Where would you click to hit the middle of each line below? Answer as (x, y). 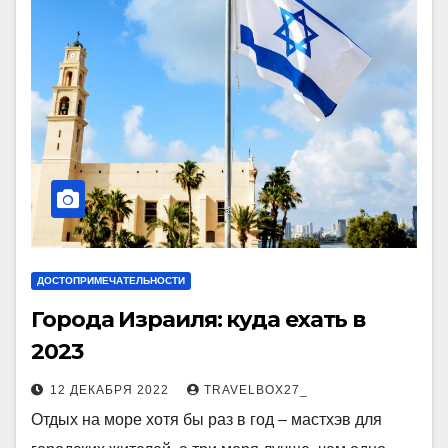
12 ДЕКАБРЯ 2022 (111, 390)
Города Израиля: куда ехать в (198, 319)
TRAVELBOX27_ (256, 390)
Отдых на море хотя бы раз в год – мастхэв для (206, 419)
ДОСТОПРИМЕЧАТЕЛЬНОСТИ (111, 280)
